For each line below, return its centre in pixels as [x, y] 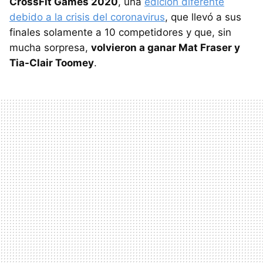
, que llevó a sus [203, 17]
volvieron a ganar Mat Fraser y [166, 48]
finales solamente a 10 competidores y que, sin [120, 32]
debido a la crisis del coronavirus [87, 17]
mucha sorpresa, [50, 48]
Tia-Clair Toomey [52, 63]
